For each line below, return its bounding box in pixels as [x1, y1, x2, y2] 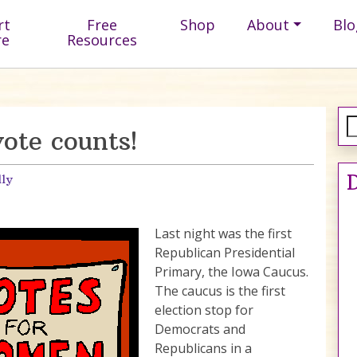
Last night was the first [155, 224, 292, 242]
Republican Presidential [155, 243, 295, 261]
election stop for [155, 300, 253, 319]
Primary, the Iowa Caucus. [155, 262, 308, 280]
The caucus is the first [155, 281, 285, 300]
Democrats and [155, 320, 245, 338]
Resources [67, 29, 138, 49]
